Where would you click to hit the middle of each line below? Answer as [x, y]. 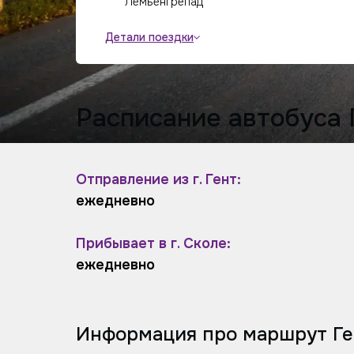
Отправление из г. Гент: [158, 179]
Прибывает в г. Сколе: [153, 243]
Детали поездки [150, 38]
